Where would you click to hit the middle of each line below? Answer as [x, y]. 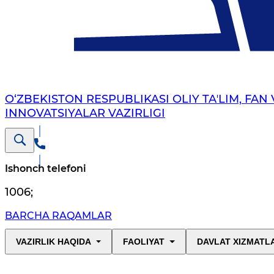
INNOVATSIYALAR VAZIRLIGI [85, 113]
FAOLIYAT [144, 242]
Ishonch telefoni [46, 169]
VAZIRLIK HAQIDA [54, 242]
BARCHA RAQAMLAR [58, 216]
